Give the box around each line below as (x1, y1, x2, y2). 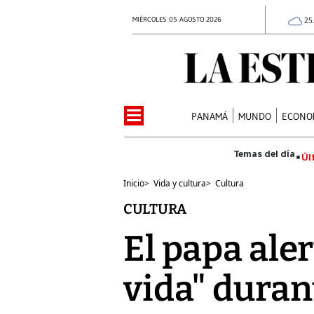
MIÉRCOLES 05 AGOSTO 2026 (132, 15, 221, 24)
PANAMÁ (191, 109, 228, 123)
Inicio (123, 177, 144, 189)
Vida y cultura (153, 177, 206, 189)
